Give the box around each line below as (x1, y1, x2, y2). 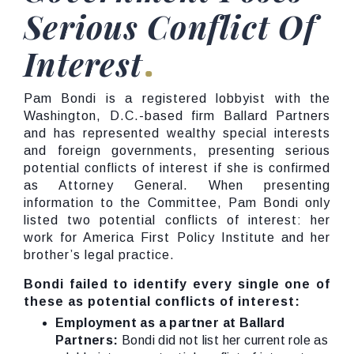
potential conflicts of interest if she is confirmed (24, 161, 330, 175)
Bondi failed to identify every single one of (24, 277, 330, 291)
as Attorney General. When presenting (24, 179, 330, 192)
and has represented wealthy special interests (24, 126, 330, 140)
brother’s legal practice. (24, 248, 175, 262)
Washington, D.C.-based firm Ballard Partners (24, 109, 330, 122)
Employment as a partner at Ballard (55, 316, 285, 330)
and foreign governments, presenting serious (24, 144, 330, 157)
